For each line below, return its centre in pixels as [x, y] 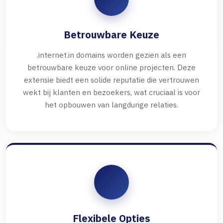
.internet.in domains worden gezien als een [111, 55]
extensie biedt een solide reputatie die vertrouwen [111, 80]
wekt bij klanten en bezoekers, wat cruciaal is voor [111, 92]
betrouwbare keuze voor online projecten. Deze [111, 67]
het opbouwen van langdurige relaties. [111, 105]
